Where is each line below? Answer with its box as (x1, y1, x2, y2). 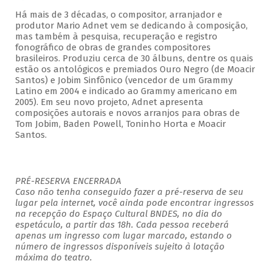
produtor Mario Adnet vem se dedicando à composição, (15, 20, 248, 32)
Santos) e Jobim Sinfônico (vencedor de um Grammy (15, 75, 233, 86)
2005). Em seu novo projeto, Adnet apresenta (15, 97, 203, 108)
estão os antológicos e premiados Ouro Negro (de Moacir (15, 64, 255, 75)
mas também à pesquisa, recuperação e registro (15, 31, 217, 42)
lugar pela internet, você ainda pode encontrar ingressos (15, 197, 254, 209)
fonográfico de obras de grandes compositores (15, 42, 211, 53)
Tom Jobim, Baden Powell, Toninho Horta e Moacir (15, 118, 226, 130)
